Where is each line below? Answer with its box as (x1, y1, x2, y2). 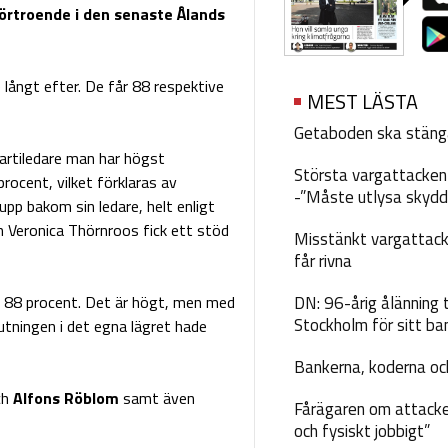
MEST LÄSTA (306, 86, 418, 118)
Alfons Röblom (12, 386, 119, 411)
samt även (118, 386, 195, 411)
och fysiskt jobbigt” (293, 418, 430, 445)
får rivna (293, 248, 352, 275)
